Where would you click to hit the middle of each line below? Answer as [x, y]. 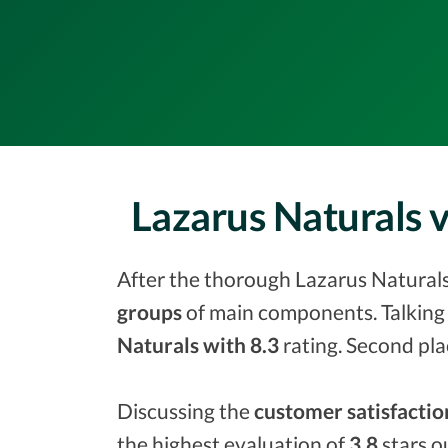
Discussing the [185, 410]
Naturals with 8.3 [198, 344]
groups [149, 311]
